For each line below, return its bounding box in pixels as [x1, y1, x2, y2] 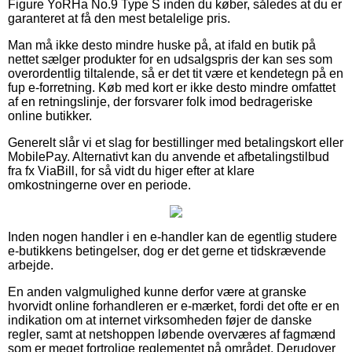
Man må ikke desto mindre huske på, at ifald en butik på [8, 38, 316, 52]
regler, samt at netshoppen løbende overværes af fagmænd [8, 327, 335, 341]
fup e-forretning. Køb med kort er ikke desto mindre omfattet [8, 80, 335, 94]
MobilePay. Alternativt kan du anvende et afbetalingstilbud [8, 149, 329, 163]
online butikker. [8, 108, 92, 123]
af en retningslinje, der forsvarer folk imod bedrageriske [8, 94, 313, 108]
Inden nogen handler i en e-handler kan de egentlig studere [8, 229, 337, 244]
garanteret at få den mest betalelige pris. [8, 11, 230, 25]
